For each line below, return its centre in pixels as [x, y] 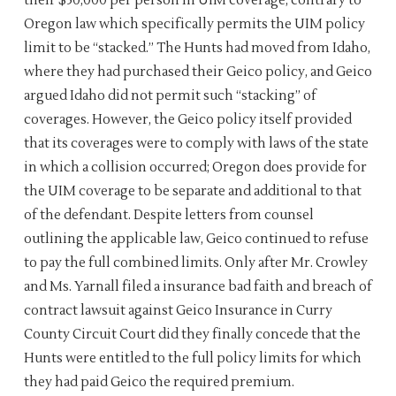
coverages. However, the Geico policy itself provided [187, 120]
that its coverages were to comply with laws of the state [196, 144]
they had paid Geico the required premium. [159, 382]
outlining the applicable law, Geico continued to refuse [196, 239]
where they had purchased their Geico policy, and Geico [198, 72]
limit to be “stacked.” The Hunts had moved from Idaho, [197, 48]
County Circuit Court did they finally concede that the [192, 335]
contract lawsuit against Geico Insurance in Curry [178, 311]
